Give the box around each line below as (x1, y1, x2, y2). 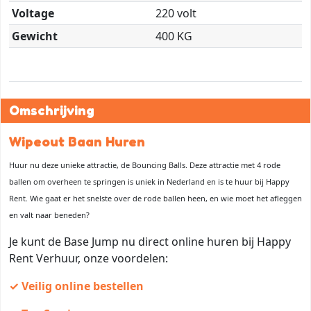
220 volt (155, 5, 196, 21)
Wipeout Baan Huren (9, 133, 145, 150)
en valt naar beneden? (9, 209, 90, 220)
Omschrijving (9, 101, 94, 119)
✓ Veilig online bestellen (9, 278, 144, 294)
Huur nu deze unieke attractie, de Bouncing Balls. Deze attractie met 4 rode (9, 159, 280, 170)
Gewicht (12, 28, 58, 44)
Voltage (12, 5, 54, 21)
